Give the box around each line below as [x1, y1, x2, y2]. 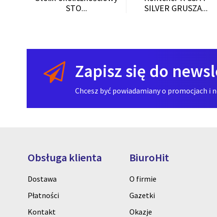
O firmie [129, 174, 156, 184]
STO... [65, 2, 87, 14]
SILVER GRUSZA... [144, 2, 208, 14]
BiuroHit [129, 151, 169, 165]
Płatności [28, 190, 59, 201]
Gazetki [129, 190, 155, 201]
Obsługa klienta [28, 151, 102, 165]
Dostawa [28, 174, 57, 184]
